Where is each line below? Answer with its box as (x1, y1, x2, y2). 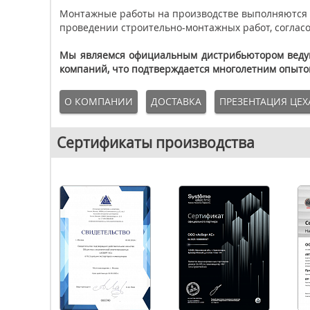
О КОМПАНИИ (64, 95, 133, 108)
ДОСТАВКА (151, 95, 201, 108)
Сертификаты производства (57, 133, 255, 152)
